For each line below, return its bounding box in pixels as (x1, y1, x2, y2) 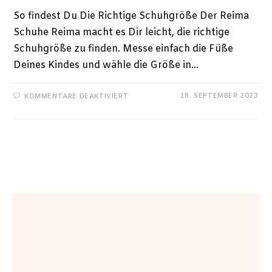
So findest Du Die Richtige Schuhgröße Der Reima (13, 9, 250, 22)
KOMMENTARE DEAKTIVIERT (24, 92, 129, 101)
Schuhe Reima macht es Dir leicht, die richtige (13, 25, 230, 39)
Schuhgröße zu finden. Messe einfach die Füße (13, 42, 234, 55)
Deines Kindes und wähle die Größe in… (13, 58, 199, 72)
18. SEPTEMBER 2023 (180, 91, 259, 100)
